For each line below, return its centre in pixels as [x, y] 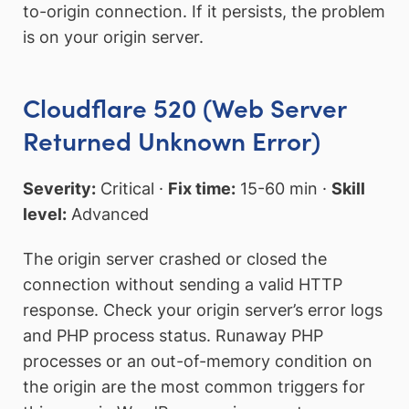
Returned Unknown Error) [172, 140]
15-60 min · [283, 188]
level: [45, 214]
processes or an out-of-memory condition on [198, 362]
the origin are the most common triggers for [194, 387]
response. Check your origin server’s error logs [203, 310]
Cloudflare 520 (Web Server [184, 107]
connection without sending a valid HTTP [183, 285]
